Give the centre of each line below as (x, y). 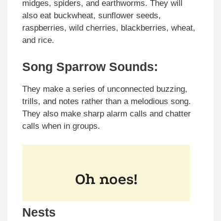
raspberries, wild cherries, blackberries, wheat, (109, 28)
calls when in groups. (61, 126)
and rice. (38, 40)
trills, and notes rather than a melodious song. (107, 101)
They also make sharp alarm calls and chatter (107, 113)
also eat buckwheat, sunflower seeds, (92, 16)
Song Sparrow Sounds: (90, 66)
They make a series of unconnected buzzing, (105, 89)
